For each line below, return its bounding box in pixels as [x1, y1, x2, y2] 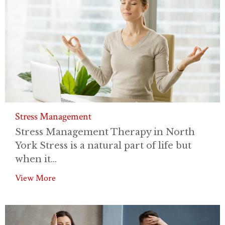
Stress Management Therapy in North [15, 126, 195, 138]
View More [15, 172, 56, 184]
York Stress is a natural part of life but [15, 140, 191, 151]
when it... [15, 153, 57, 165]
